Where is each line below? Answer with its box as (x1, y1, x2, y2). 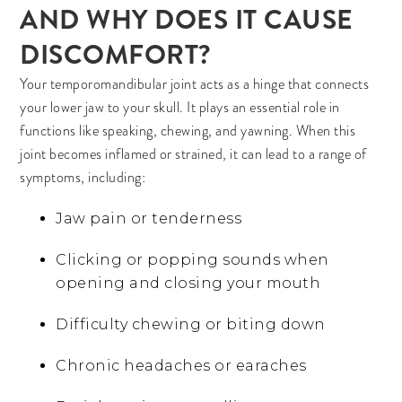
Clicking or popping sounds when (56, 251, 329, 268)
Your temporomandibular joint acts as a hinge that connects (20, 74, 370, 94)
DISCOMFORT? (20, 36, 211, 74)
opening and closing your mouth (56, 275, 321, 292)
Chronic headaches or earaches (56, 357, 307, 374)
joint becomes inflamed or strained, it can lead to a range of (20, 144, 367, 164)
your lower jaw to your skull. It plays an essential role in (20, 98, 340, 118)
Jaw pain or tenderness (56, 210, 242, 227)
